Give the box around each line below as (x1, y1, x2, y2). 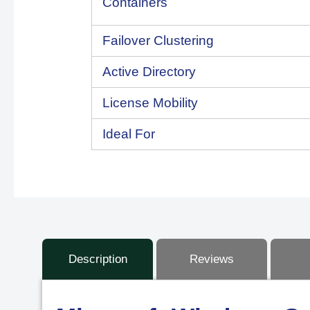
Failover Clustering (102, 33, 214, 48)
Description (68, 253, 127, 266)
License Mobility (102, 95, 198, 110)
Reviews (190, 253, 234, 266)
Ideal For (102, 127, 155, 141)
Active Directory (102, 64, 196, 79)
